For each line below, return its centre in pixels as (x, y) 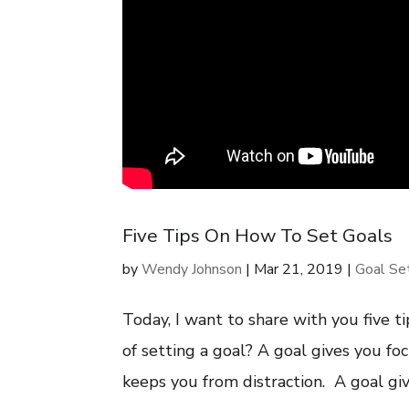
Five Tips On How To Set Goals (258, 236)
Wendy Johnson (192, 269)
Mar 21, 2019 (299, 269)
